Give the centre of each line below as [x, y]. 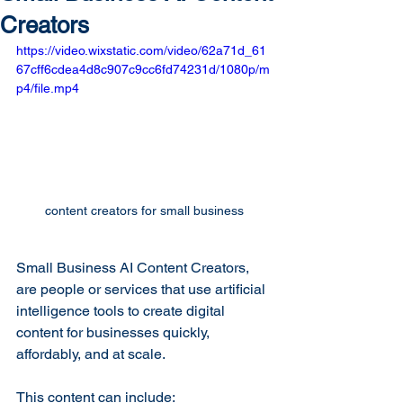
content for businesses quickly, [115, 332]
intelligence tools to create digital [122, 310]
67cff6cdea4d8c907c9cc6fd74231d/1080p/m [143, 69]
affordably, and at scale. [91, 354]
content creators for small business [144, 210]
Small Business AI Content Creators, [134, 267]
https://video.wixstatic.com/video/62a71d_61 [141, 50]
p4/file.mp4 [48, 88]
